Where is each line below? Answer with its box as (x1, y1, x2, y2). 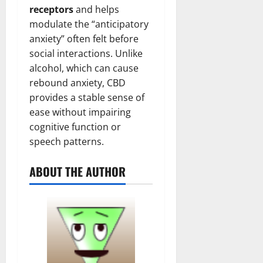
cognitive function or (29, 120, 121, 134)
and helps (73, 3, 119, 16)
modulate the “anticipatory (29, 18, 149, 31)
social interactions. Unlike (29, 47, 143, 60)
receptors (29, 3, 73, 16)
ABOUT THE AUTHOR (29, 163, 126, 181)
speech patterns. (29, 135, 104, 149)
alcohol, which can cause (29, 62, 139, 75)
